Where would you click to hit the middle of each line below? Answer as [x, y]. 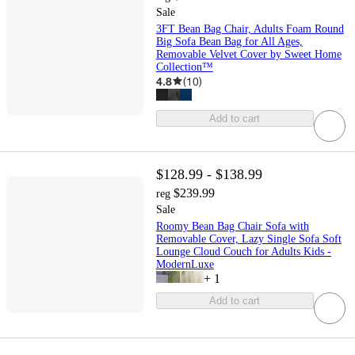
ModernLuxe [185, 264]
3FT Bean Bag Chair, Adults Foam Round [250, 29]
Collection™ [184, 67]
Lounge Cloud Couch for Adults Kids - [243, 251]
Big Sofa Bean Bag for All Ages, [229, 41]
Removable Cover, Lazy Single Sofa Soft [248, 239]
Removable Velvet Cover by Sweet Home [248, 54]
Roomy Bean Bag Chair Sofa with [232, 226]
